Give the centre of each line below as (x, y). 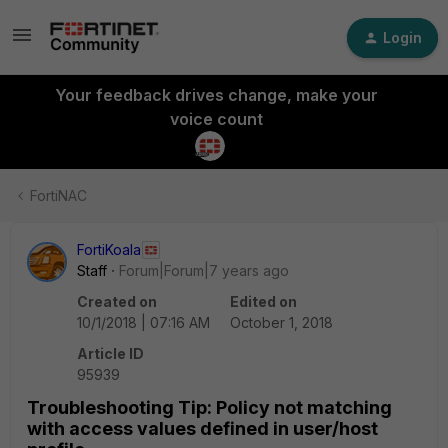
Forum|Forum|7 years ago (204, 270)
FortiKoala (109, 249)
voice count (216, 119)
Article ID (110, 353)
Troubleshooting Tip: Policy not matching (209, 407)
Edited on (263, 301)
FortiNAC (58, 195)
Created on (117, 301)
